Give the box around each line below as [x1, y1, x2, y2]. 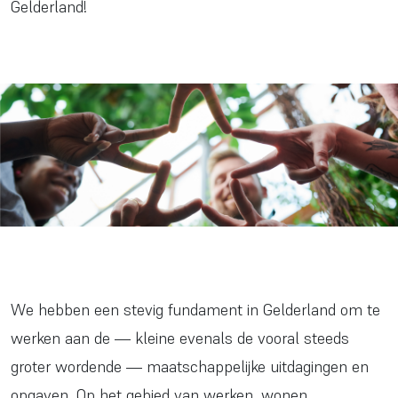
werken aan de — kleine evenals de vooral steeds [11, 328, 349, 349]
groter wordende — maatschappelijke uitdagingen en [11, 356, 369, 378]
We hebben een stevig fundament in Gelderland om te [11, 299, 380, 321]
